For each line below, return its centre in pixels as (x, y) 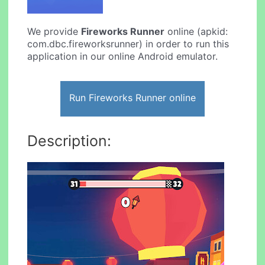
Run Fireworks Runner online (132, 97)
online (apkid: (196, 32)
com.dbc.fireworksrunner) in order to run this (128, 44)
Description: (70, 140)
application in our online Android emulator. (123, 56)
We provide (54, 32)
